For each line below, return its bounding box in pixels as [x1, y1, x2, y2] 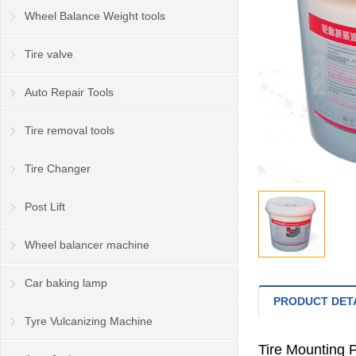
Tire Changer [25, 162, 91, 175]
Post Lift [25, 200, 65, 213]
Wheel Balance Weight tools [25, 10, 165, 22]
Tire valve [25, 48, 73, 60]
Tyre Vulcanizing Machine [25, 315, 153, 327]
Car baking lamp [25, 277, 107, 289]
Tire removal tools [25, 124, 114, 137]
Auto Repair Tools [25, 86, 114, 99]
